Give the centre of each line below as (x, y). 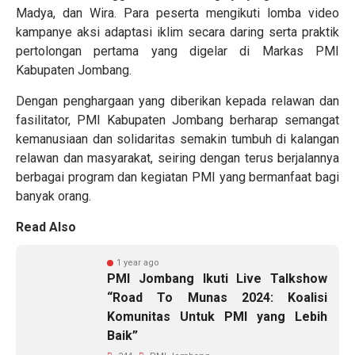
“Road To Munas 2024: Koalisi (217, 298)
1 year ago (138, 263)
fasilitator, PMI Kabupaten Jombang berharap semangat (177, 120)
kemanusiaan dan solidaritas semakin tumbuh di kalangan (177, 139)
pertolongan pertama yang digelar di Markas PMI (177, 51)
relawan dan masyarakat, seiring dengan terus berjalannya (177, 158)
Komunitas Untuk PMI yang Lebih (217, 317)
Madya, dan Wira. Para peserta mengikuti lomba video (177, 13)
